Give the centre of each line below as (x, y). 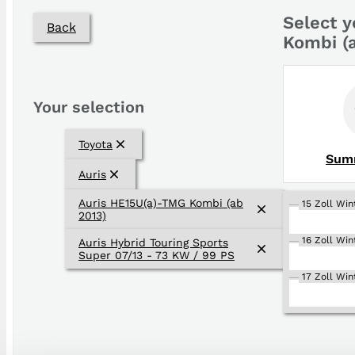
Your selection (89, 107)
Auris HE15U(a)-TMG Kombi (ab (161, 203)
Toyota (95, 144)
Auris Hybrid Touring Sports (153, 242)
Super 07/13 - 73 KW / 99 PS (157, 255)
